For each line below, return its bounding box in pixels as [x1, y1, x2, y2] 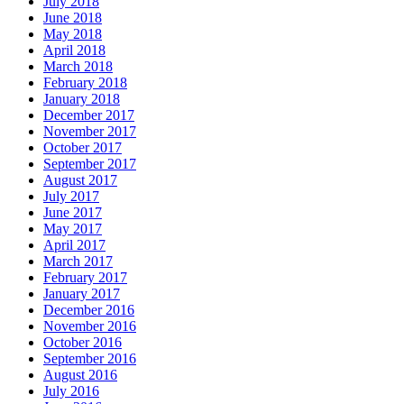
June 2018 [43, 9, 102, 25]
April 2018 [43, 41, 106, 58]
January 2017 [43, 285, 120, 301]
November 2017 [43, 123, 136, 139]
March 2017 [43, 252, 113, 269]
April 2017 [43, 236, 106, 252]
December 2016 [43, 301, 134, 317]
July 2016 [43, 382, 99, 399]
